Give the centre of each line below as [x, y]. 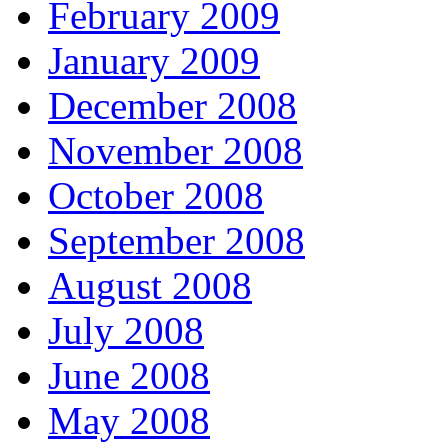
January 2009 [154, 60]
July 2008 [126, 330]
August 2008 [150, 285]
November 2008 [175, 150]
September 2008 [176, 240]
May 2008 [129, 420]
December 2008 [172, 105]
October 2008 [156, 195]
